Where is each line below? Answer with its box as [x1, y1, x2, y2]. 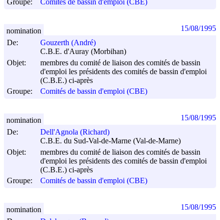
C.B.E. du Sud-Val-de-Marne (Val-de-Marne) [40, 137, 181, 145]
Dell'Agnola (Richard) [40, 128, 110, 137]
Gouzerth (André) [40, 38, 96, 47]
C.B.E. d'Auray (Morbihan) [40, 47, 126, 56]
